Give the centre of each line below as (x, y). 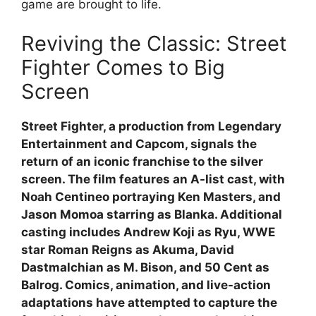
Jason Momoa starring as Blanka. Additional (152, 214)
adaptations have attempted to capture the (149, 302)
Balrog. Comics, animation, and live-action (146, 285)
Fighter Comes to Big (123, 67)
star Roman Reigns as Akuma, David (128, 249)
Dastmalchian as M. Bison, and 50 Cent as (145, 267)
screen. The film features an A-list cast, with (153, 179)
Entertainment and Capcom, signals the (139, 144)
